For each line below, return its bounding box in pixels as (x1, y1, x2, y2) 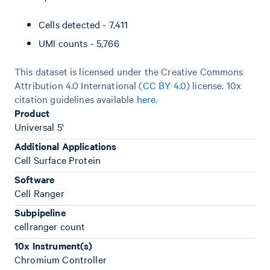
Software (14, 172, 55, 186)
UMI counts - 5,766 (39, 36, 119, 49)
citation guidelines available (14, 92, 137, 105)
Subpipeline (14, 206, 66, 219)
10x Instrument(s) (14, 239, 93, 252)
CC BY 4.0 (142, 78, 187, 92)
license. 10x (192, 78, 242, 92)
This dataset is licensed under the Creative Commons (14, 64, 243, 78)
